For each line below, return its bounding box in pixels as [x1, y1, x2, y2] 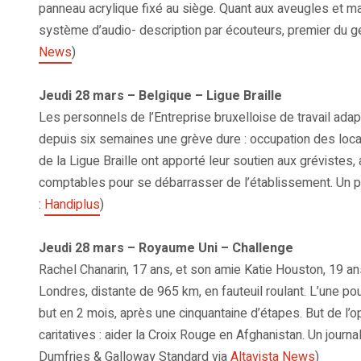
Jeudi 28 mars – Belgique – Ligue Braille [39, 86, 282, 106]
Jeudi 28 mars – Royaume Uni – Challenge [39, 239, 293, 259]
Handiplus [44, 195, 100, 215]
